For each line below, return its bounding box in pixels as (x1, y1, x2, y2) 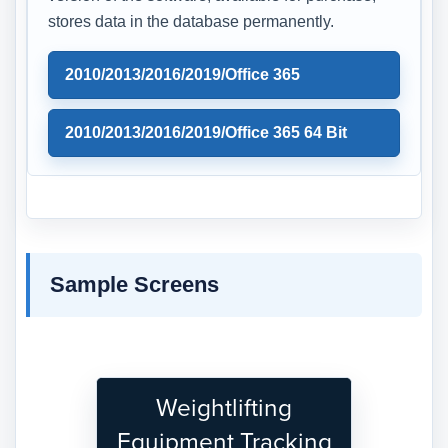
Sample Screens (50, 271, 219, 297)
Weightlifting (156, 393, 292, 423)
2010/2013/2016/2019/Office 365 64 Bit (65, 123, 347, 141)
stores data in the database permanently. (48, 12, 334, 30)
